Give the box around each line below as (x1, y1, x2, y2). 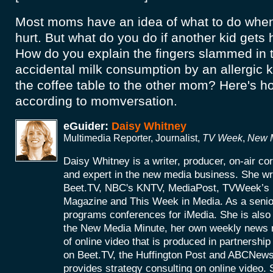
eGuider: (63, 119, 112, 132)
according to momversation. (15, 93, 177, 108)
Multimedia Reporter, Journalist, (63, 132, 202, 143)
